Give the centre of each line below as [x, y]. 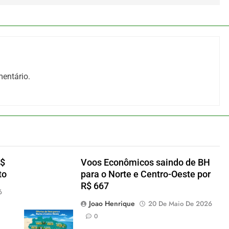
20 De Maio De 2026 [180, 204]
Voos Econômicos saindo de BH [145, 163]
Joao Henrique [112, 204]
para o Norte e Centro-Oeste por [145, 175]
